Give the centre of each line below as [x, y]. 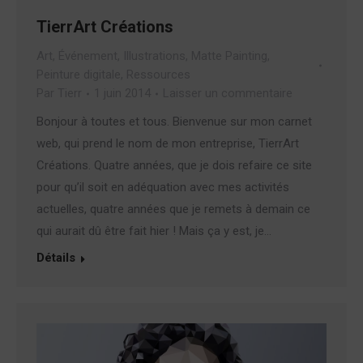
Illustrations [154, 56]
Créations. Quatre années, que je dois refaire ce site [174, 166]
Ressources [158, 75]
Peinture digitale [79, 75]
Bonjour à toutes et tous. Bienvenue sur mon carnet [174, 122]
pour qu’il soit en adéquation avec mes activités [163, 188]
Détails [56, 258]
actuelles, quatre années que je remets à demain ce [173, 209]
